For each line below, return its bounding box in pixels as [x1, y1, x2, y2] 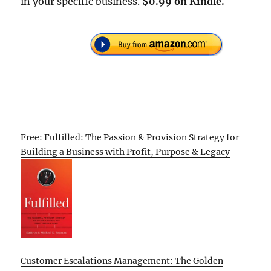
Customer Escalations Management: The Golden [21, 255, 224, 266]
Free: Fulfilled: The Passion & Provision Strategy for [21, 132, 240, 143]
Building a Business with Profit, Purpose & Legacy [21, 146, 230, 158]
